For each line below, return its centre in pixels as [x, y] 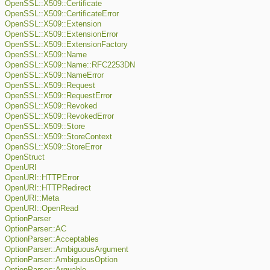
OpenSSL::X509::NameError [54, 76]
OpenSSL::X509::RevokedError [59, 117]
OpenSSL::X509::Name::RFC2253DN [70, 65]
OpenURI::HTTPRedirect [48, 188]
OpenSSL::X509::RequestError [58, 96]
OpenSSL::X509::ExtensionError [61, 35]
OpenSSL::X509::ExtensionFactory [66, 45]
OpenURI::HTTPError [42, 178]
